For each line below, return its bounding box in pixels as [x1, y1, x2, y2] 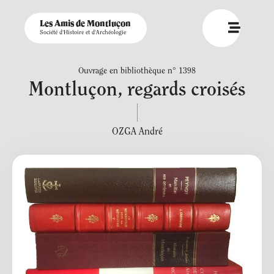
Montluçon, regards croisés [29, 81, 245, 100]
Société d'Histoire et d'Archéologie [40, 30, 126, 36]
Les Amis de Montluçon [40, 20, 131, 28]
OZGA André [111, 127, 163, 137]
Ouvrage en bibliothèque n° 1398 [78, 67, 196, 76]
